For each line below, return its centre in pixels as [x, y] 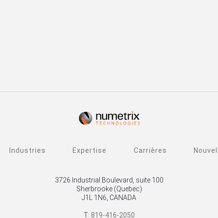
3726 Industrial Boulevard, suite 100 [109, 180]
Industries [28, 151]
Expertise [90, 151]
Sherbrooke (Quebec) [109, 189]
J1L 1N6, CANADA [109, 198]
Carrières [150, 151]
